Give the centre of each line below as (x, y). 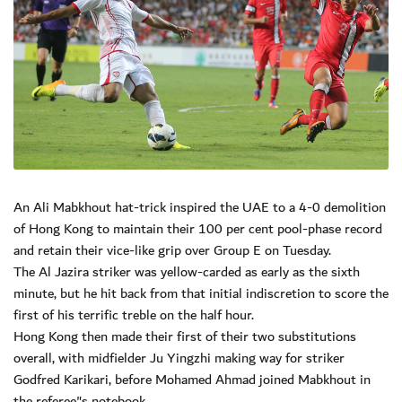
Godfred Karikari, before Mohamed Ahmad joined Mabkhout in (192, 379)
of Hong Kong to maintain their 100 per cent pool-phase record (198, 228)
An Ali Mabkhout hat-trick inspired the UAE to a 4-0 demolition (200, 207)
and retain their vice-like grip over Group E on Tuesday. (172, 250)
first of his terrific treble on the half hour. (134, 315)
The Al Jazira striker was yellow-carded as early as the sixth (187, 271)
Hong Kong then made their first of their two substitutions (185, 336)
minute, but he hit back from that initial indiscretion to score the (201, 293)
